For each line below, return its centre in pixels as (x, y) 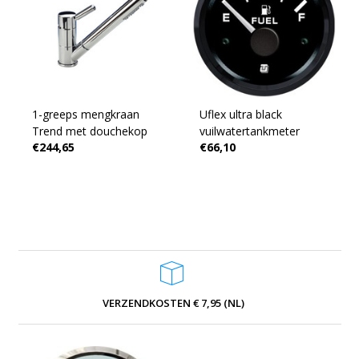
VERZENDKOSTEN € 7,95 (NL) (173, 303)
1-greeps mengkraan (85, 114)
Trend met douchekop (89, 131)
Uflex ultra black (240, 114)
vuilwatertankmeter (249, 131)
